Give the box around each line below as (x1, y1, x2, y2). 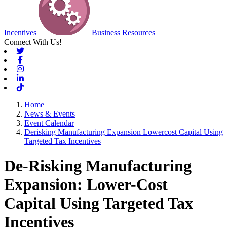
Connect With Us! (4, 37, 62, 46)
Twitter (25, 46, 48, 55)
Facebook (25, 55, 56, 64)
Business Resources (92, 28, 157, 37)
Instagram (25, 64, 56, 73)
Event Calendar (24, 119, 74, 127)
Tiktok (25, 83, 46, 91)
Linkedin (25, 73, 54, 82)
